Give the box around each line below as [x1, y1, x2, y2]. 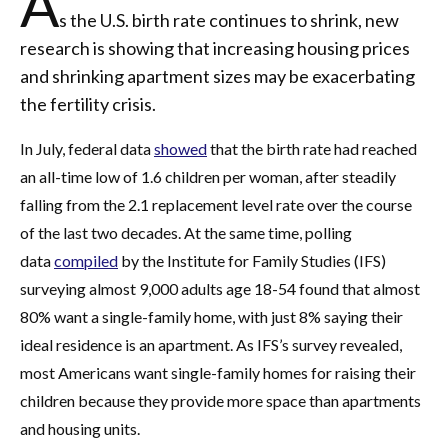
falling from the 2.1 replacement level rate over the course [20, 195, 412, 214]
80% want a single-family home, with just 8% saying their [20, 307, 403, 326]
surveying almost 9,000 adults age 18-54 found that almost [20, 279, 420, 298]
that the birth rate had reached [207, 139, 417, 158]
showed [154, 139, 207, 158]
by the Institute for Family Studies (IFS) [118, 251, 386, 270]
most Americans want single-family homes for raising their [20, 363, 416, 382]
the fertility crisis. [20, 93, 156, 115]
